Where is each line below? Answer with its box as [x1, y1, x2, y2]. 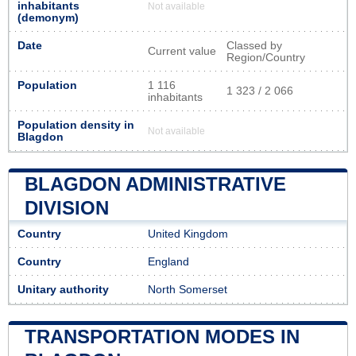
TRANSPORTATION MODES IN [25, 325, 300, 347]
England [148, 255, 189, 268]
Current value [148, 44, 216, 57]
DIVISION [25, 196, 109, 219]
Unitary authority [17, 283, 109, 296]
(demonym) [17, 11, 79, 24]
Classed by [226, 39, 282, 52]
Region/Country [226, 51, 305, 64]
